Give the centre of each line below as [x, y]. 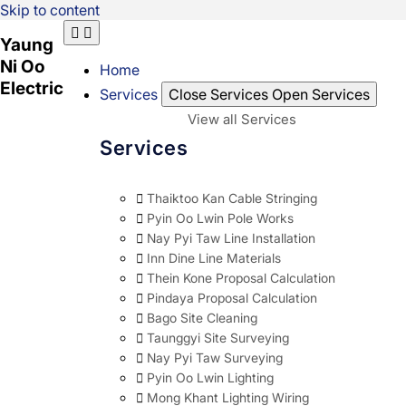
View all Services [242, 119]
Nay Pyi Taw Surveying [215, 357]
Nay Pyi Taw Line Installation [231, 237]
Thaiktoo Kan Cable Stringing [232, 198]
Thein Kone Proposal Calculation [241, 277]
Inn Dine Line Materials [214, 257]
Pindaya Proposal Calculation [232, 297]
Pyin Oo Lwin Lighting [210, 377]
